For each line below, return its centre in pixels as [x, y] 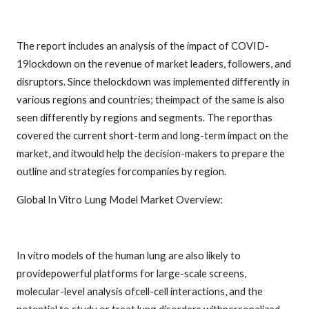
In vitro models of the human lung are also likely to [129, 256]
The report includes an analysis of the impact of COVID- [143, 45]
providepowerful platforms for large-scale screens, [131, 273]
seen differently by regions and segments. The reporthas [144, 117]
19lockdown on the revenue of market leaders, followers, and [154, 63]
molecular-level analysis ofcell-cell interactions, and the [140, 291]
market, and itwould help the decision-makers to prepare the [151, 153]
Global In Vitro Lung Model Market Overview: [120, 199]
